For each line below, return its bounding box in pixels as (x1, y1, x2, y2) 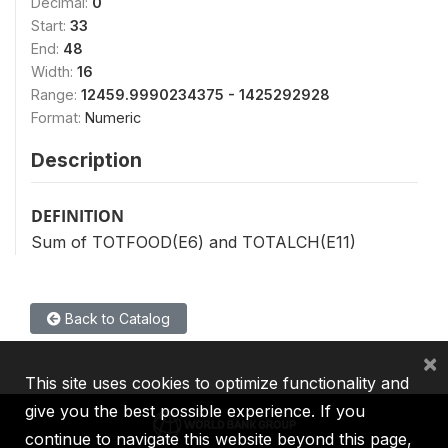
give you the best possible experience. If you (25, 401, 365, 421)
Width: (31, 62, 77, 80)
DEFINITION (31, 204, 124, 227)
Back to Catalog (61, 309, 170, 327)
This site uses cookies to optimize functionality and (25, 373, 409, 393)
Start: (31, 16, 70, 34)
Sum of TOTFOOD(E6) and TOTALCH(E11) (31, 231, 356, 252)
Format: (31, 108, 85, 126)
